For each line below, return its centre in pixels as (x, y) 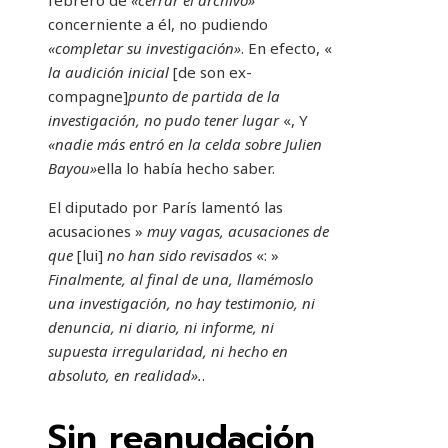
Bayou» (72, 168)
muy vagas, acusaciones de (238, 231)
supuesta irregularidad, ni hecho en (168, 351)
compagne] (88, 96)
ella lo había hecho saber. (186, 168)
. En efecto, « (286, 48)
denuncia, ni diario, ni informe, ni (161, 327)
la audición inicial (108, 72)
